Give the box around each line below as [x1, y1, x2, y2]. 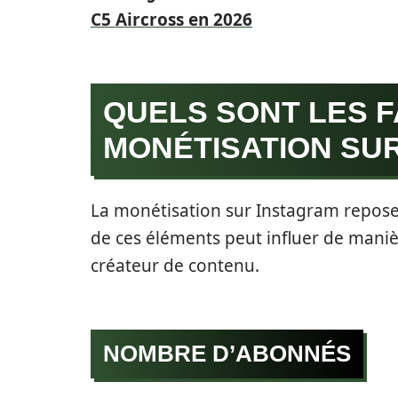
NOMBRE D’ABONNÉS [103, 340, 351, 367]
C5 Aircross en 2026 [91, 8, 252, 31]
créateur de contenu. [91, 254, 259, 277]
